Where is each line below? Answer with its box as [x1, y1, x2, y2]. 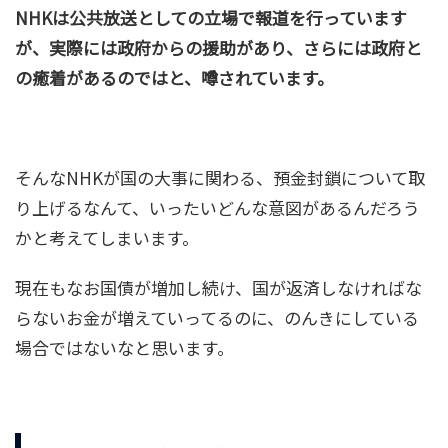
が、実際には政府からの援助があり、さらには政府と [15, 35, 422, 61]
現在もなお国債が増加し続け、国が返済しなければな [15, 275, 422, 301]
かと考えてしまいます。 [15, 225, 199, 251]
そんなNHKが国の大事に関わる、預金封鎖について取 [15, 165, 425, 191]
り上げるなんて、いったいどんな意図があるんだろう [15, 195, 420, 221]
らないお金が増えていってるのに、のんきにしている [15, 305, 419, 331]
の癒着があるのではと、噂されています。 [15, 65, 334, 91]
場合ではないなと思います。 [15, 335, 234, 361]
